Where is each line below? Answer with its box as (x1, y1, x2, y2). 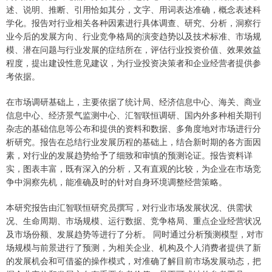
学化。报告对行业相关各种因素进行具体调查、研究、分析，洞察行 (6, 16, 261, 29)
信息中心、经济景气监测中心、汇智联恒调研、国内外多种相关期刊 (6, 109, 261, 121)
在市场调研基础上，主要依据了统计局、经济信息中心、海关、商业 (6, 95, 261, 108)
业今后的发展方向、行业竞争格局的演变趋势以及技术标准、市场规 (6, 30, 261, 42)
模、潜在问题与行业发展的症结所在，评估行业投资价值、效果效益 (6, 43, 261, 56)
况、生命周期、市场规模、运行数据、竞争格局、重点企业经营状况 (6, 214, 261, 227)
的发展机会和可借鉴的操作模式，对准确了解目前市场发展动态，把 (6, 254, 261, 267)
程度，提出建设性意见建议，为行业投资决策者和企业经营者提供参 (6, 56, 261, 69)
